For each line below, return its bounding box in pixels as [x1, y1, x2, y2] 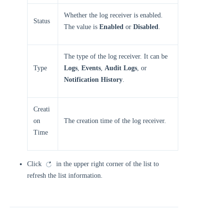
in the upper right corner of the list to [54, 160, 159, 168]
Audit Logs [105, 64, 137, 72]
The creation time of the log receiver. [64, 117, 166, 124]
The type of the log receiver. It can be [64, 53, 168, 60]
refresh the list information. [27, 172, 103, 179]
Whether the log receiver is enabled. [64, 12, 163, 19]
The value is [64, 23, 99, 31]
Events [81, 64, 101, 72]
